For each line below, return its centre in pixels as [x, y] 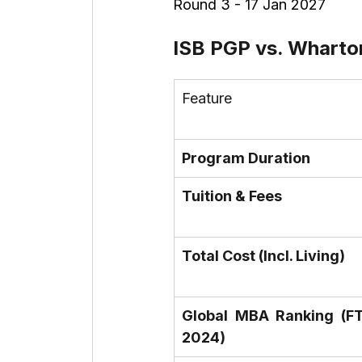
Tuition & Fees [232, 196]
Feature [207, 99]
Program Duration [246, 158]
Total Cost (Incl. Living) [263, 256]
